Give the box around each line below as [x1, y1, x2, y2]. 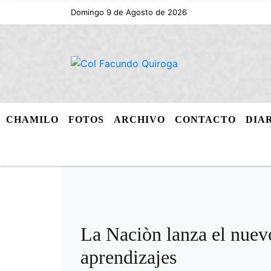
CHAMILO [6, 114, 59, 125]
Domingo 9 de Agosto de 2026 [71, 7, 187, 17]
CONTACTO [175, 114, 237, 125]
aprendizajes [80, 246, 177, 268]
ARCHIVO [114, 114, 166, 125]
